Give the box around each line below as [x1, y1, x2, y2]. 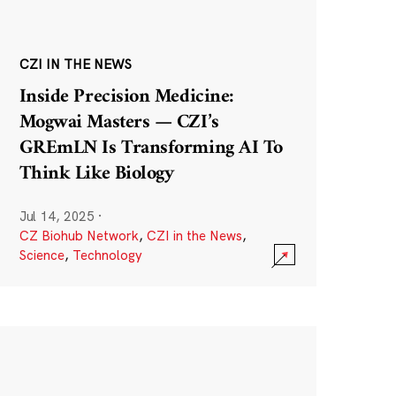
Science [19, 246, 65, 263]
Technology [72, 246, 142, 263]
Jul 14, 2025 [19, 207, 95, 225]
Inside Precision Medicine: [19, 80, 234, 115]
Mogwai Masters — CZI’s [19, 105, 219, 141]
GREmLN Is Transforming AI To [19, 131, 283, 166]
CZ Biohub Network [19, 226, 139, 244]
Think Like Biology [19, 156, 174, 192]
